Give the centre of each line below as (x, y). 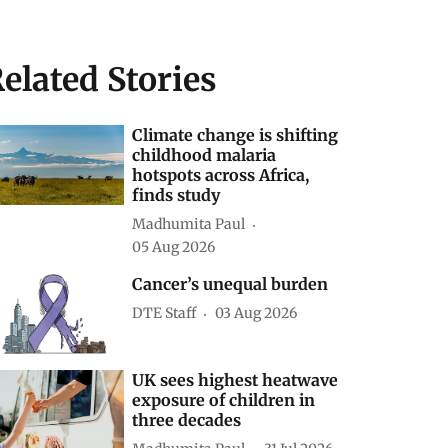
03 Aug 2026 (256, 313)
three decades (187, 419)
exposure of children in (224, 399)
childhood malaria (204, 154)
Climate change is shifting (235, 134)
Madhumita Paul (189, 224)
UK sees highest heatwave (235, 379)
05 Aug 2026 (174, 246)
